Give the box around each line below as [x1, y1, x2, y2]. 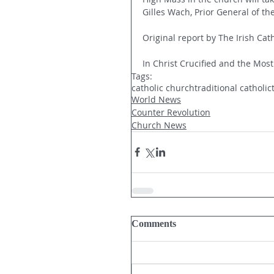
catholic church [131, 81, 194, 94]
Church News [131, 119, 187, 131]
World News [131, 93, 181, 105]
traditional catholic [194, 81, 272, 94]
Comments [131, 218, 176, 229]
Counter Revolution [131, 106, 210, 118]
